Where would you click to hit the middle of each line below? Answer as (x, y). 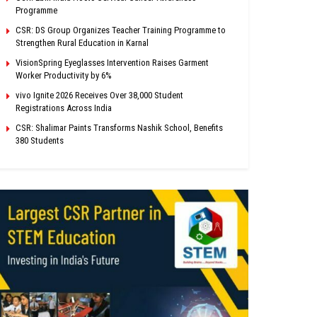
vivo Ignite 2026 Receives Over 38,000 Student (99, 95)
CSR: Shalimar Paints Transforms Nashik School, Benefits (119, 127)
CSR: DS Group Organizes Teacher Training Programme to (120, 30)
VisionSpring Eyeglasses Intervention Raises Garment (112, 62)
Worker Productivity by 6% (63, 75)
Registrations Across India (63, 108)
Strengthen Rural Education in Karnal (82, 42)
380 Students (39, 140)
